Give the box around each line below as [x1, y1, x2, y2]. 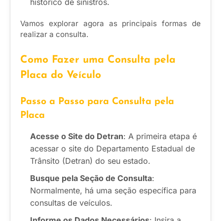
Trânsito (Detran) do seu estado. [30, 156, 150, 166]
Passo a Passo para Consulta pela [20, 97, 174, 107]
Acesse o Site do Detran [30, 131, 123, 142]
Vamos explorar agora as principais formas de [20, 19, 201, 29]
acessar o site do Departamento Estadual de [30, 144, 195, 154]
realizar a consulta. [20, 30, 88, 39]
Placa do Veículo [20, 70, 101, 81]
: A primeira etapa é [123, 131, 197, 142]
